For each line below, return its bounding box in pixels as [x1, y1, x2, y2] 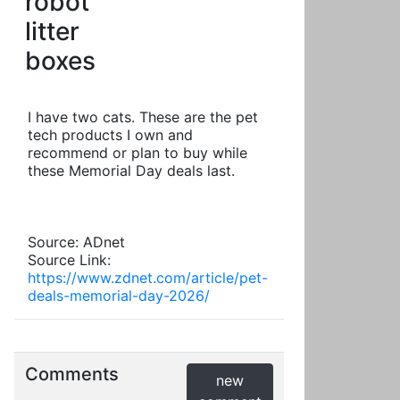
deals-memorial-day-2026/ [28, 287, 210, 304]
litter [25, 16, 79, 46]
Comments [25, 363, 119, 385]
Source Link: [28, 251, 111, 269]
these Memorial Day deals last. [28, 162, 235, 179]
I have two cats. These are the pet [28, 108, 258, 126]
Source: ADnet [28, 233, 125, 251]
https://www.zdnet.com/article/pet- [28, 269, 268, 287]
